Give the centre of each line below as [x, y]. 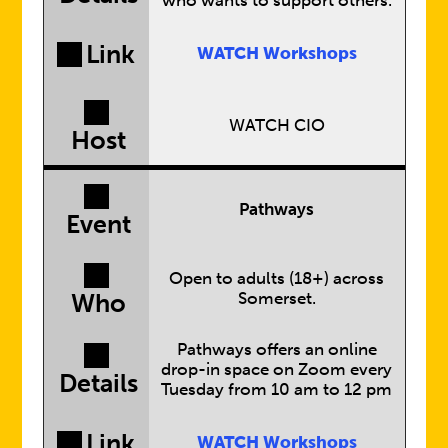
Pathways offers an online [276, 348]
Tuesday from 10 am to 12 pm [276, 388]
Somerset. [276, 297]
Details [98, 384]
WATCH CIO [276, 124]
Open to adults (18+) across [276, 277]
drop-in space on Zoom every [276, 368]
